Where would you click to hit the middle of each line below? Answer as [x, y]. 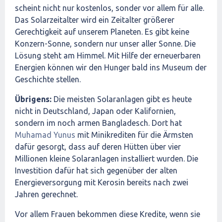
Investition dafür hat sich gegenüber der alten [96, 170]
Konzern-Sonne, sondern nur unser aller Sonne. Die [105, 44]
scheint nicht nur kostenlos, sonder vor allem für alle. [110, 8]
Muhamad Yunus [45, 135]
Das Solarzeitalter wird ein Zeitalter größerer [95, 20]
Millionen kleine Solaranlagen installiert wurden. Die [107, 159]
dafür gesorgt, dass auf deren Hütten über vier [98, 147]
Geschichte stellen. [48, 79]
